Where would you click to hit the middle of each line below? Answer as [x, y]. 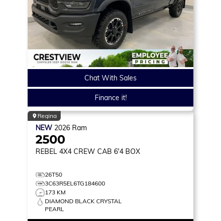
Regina [47, 115]
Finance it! [110, 97]
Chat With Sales [110, 78]
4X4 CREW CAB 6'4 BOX [100, 151]
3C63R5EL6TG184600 [75, 183]
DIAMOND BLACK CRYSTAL [83, 201]
